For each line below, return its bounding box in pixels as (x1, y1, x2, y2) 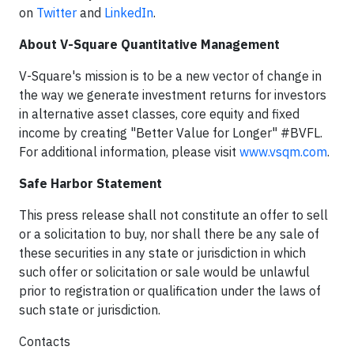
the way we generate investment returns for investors (19, 86, 326, 103)
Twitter (36, 4, 77, 21)
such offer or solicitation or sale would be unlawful (19, 263, 310, 280)
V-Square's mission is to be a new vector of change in (19, 67, 322, 84)
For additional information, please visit (19, 143, 239, 160)
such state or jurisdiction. (19, 301, 160, 318)
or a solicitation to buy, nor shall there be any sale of (19, 225, 319, 242)
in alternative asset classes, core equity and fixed (19, 105, 299, 122)
